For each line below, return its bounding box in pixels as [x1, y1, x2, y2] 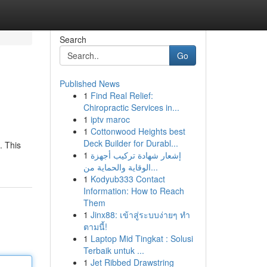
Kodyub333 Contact [90, 173, 165, 185]
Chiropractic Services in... [83, 101, 179, 113]
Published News [59, 77, 120, 89]
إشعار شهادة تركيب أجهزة [90, 149, 181, 161]
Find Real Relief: [90, 89, 153, 101]
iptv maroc [90, 113, 130, 125]
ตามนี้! [83, 221, 107, 232]
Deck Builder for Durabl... [83, 137, 178, 149]
